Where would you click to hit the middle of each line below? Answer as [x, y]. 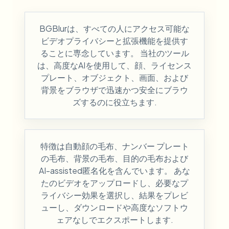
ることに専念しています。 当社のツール [114, 53]
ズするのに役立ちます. [114, 102]
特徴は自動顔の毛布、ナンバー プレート [114, 146]
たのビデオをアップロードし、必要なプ [114, 183]
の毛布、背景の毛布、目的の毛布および [114, 158]
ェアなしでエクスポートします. [114, 220]
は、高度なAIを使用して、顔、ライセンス [114, 65]
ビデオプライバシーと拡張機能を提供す [114, 41]
